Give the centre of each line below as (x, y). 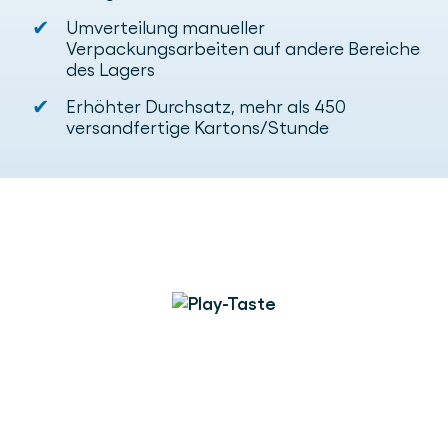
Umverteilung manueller (165, 28)
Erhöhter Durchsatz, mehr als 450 (206, 107)
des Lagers (110, 70)
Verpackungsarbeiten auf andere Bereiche (243, 49)
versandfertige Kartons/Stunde (197, 128)
